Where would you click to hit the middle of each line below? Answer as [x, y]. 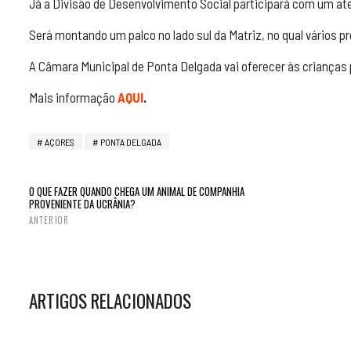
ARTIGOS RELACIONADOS [110, 301]
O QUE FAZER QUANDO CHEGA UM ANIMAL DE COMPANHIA [137, 191]
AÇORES [60, 142]
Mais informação [72, 97]
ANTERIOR [49, 220]
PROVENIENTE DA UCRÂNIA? [82, 204]
